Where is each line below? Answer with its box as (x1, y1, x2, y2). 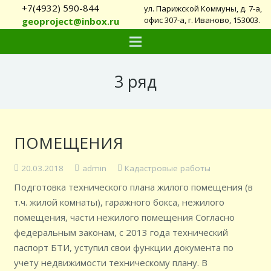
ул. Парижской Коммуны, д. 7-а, (144, 3, 263, 14)
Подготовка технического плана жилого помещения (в (13, 181, 253, 193)
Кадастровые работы (125, 162, 211, 174)
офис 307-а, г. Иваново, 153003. (144, 15, 261, 25)
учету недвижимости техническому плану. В (13, 256, 207, 269)
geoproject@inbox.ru (21, 15, 119, 27)
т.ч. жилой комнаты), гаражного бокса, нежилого (13, 196, 224, 208)
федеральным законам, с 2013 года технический (13, 226, 228, 238)
